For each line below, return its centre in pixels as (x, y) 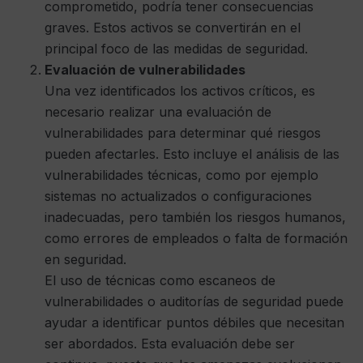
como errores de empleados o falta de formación (196, 239)
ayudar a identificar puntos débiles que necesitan (194, 323)
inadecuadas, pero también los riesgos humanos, (195, 218)
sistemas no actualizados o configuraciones (178, 196)
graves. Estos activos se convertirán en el (173, 28)
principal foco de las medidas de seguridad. (176, 49)
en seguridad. (85, 260)
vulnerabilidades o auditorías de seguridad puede (194, 302)
